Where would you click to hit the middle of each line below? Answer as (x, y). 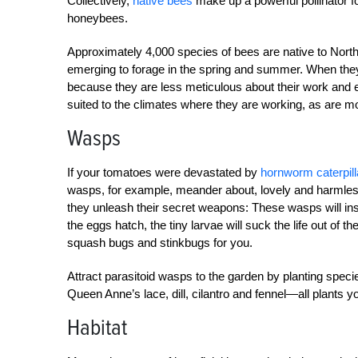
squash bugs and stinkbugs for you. (160, 243)
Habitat (97, 328)
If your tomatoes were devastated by (164, 172)
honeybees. (97, 18)
